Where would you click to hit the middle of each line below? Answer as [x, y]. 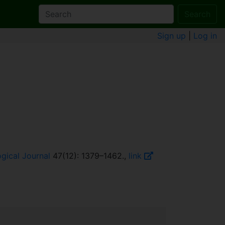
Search [197, 14]
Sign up [172, 36]
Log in [205, 36]
